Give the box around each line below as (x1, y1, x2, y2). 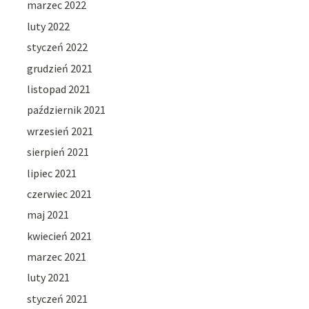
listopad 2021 (27, 81, 91, 96)
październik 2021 (27, 103, 106, 117)
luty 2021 (27, 270, 70, 285)
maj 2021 (27, 208, 70, 222)
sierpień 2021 (27, 145, 90, 159)
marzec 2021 (27, 250, 87, 264)
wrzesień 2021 (27, 123, 94, 138)
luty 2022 (27, 19, 70, 33)
